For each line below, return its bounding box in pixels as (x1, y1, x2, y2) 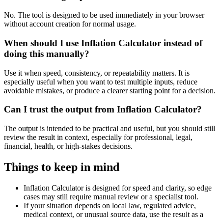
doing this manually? (4, 48, 89, 59)
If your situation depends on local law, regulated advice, (24, 201, 196, 210)
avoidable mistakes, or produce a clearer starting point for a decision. (4, 86, 216, 95)
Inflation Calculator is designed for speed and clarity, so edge (24, 183, 212, 192)
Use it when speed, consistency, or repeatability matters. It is (4, 68, 190, 77)
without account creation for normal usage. (4, 20, 136, 28)
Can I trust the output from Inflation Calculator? (4, 104, 202, 115)
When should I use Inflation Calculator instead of (4, 37, 202, 48)
